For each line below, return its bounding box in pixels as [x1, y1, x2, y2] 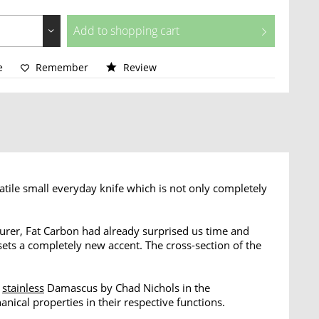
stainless [2, 281, 44, 295]
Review [120, 61, 157, 74]
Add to [73, 23, 108, 38]
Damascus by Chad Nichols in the [44, 281, 210, 295]
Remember [36, 61, 89, 74]
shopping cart [110, 23, 179, 38]
